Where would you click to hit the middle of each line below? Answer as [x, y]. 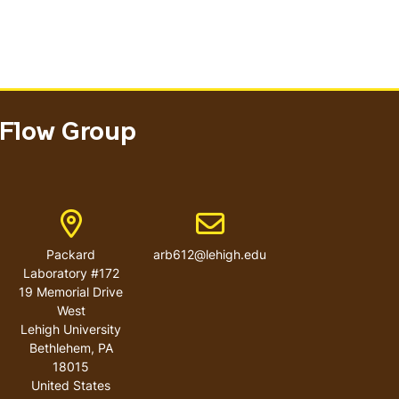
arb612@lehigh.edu [210, 254]
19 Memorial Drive [71, 292]
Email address [249, 218]
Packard [71, 254]
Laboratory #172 [71, 273]
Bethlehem [60, 348]
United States [71, 385]
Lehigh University [71, 329]
